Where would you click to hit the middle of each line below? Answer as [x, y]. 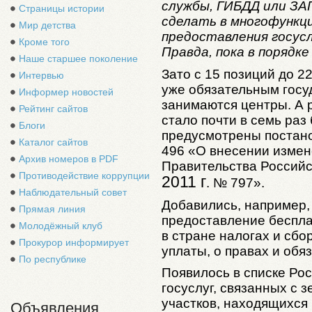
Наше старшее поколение [78, 58]
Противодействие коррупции [84, 175]
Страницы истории [62, 8]
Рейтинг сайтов [53, 109]
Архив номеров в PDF [69, 159]
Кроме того [44, 42]
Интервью [41, 75]
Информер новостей [66, 92]
